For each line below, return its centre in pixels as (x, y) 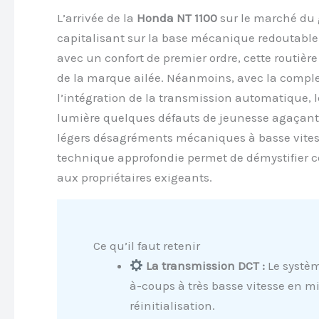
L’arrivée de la (97, 17)
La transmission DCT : (206, 265)
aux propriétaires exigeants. (135, 177)
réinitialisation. (172, 305)
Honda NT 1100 (177, 17)
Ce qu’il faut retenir (147, 245)
